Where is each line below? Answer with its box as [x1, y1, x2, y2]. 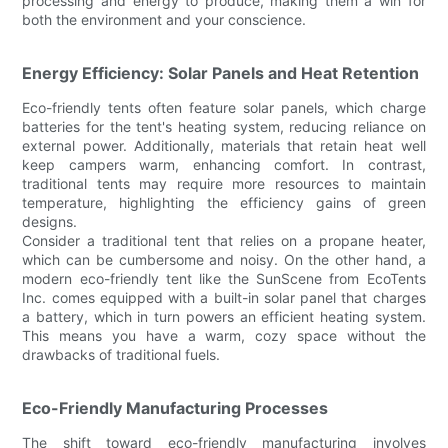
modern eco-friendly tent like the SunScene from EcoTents [22, 269, 426, 287]
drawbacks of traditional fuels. [22, 345, 221, 363]
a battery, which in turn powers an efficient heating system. [22, 307, 426, 325]
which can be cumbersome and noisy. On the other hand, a [22, 250, 426, 268]
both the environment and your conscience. [22, 10, 307, 28]
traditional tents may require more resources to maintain [22, 174, 426, 192]
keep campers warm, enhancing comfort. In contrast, [22, 155, 426, 173]
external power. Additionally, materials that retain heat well [22, 136, 426, 154]
